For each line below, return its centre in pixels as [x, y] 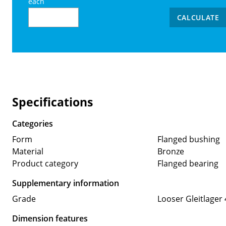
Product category [45, 163]
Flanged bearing [188, 163]
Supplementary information [66, 183]
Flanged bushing [188, 139]
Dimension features [50, 218]
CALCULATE [198, 18]
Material [28, 151]
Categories [33, 123]
